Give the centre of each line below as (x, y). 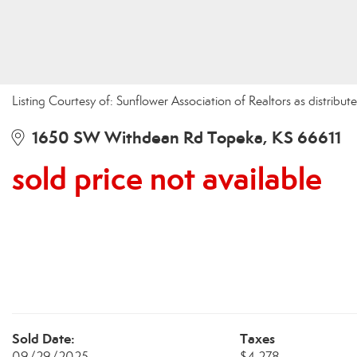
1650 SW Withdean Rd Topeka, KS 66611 (182, 137)
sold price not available (167, 179)
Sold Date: (43, 339)
